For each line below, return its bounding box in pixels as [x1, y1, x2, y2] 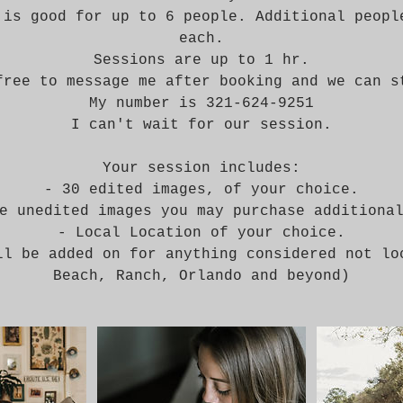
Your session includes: [103, 160, 300, 176]
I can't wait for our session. [71, 117, 332, 133]
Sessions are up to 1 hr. [94, 52, 309, 68]
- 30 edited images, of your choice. [44, 182, 359, 198]
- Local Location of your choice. [58, 225, 345, 241]
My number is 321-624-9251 [89, 95, 314, 112]
